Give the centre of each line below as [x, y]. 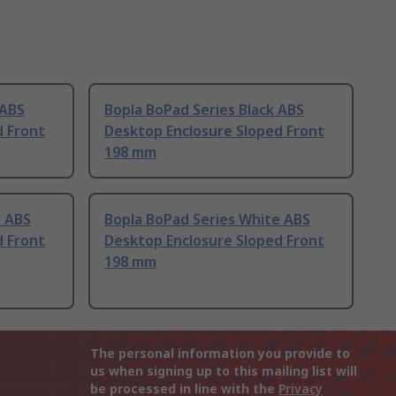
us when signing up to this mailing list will [224, 371]
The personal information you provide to [220, 354]
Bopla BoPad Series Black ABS [204, 110]
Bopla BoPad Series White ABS [207, 220]
